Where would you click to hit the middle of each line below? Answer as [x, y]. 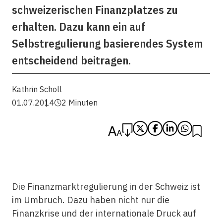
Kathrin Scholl [37, 89]
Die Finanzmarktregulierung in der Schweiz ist [106, 187]
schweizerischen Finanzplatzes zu [95, 9]
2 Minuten [80, 103]
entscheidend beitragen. [71, 60]
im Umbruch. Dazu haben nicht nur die [90, 200]
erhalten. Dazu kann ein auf [79, 26]
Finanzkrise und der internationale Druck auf [104, 213]
